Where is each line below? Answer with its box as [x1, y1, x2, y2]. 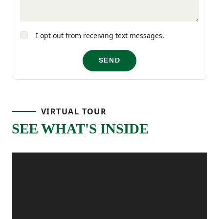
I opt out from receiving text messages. [32, 30, 164, 40]
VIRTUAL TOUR [41, 106, 107, 117]
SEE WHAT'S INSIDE [12, 120, 149, 136]
